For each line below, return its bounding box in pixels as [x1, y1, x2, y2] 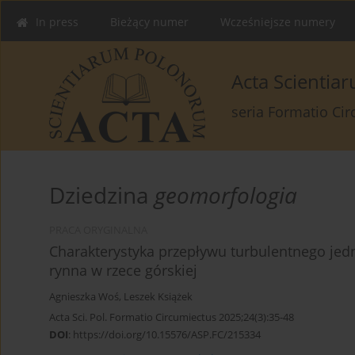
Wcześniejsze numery [220, 14, 335, 29]
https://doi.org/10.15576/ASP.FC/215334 [73, 327, 261, 342]
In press [36, 14, 78, 29]
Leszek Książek [124, 290, 193, 304]
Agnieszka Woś [49, 290, 119, 304]
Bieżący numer [110, 14, 189, 29]
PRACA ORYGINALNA [49, 223, 147, 238]
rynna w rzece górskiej [49, 261, 197, 281]
